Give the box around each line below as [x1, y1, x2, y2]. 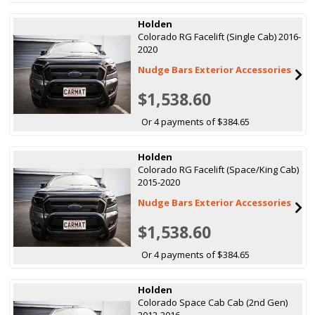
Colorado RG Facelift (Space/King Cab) [138, 162, 300, 176]
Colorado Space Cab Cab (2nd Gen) [138, 295, 288, 309]
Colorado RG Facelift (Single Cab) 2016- [138, 30, 302, 43]
